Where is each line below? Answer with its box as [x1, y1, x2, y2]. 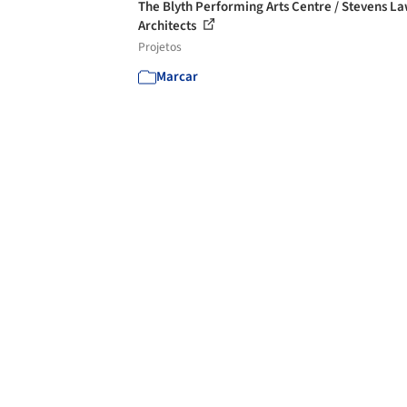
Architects [138, 16, 199, 35]
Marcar [156, 67, 198, 86]
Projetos [138, 38, 182, 55]
